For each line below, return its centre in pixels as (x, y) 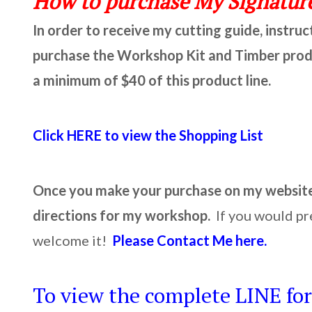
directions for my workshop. (125, 215)
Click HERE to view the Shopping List (148, 135)
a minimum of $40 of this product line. (152, 80)
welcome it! (73, 240)
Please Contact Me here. (190, 240)
